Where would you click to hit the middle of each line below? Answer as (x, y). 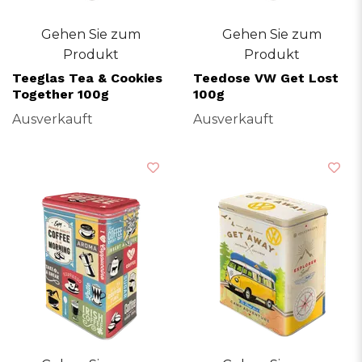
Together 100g (61, 94)
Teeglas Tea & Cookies (87, 78)
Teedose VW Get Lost (266, 78)
